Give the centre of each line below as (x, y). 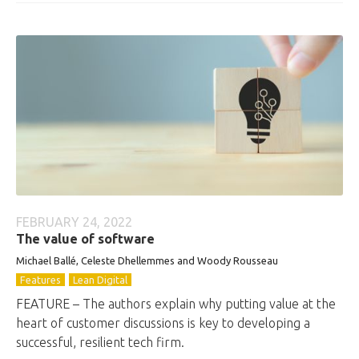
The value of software (85, 239)
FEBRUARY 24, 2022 (74, 222)
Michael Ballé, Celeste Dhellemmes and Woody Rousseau (147, 260)
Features (40, 280)
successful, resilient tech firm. (100, 342)
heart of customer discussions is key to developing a (163, 323)
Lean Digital (100, 280)
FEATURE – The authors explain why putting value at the (176, 304)
